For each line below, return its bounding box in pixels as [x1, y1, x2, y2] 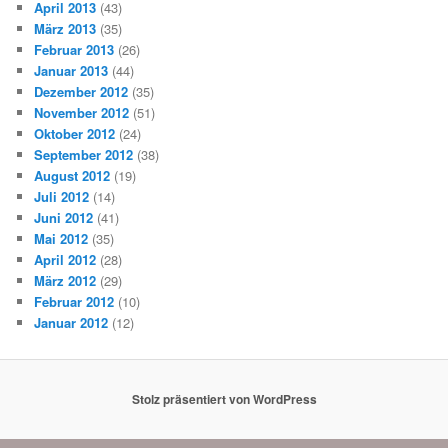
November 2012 [34, 102, 130, 122]
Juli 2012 [34, 186, 90, 206]
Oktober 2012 [34, 123, 116, 143]
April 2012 [34, 249, 97, 269]
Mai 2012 [34, 228, 89, 248]
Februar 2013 [34, 39, 115, 59]
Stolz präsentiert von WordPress [131, 390, 317, 409]
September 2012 [34, 144, 134, 164]
